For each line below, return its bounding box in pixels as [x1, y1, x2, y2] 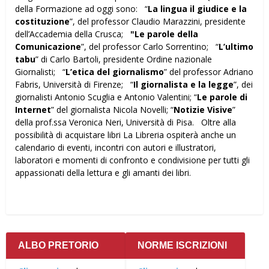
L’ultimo [219, 40, 253, 52]
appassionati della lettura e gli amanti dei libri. [15, 166, 191, 178]
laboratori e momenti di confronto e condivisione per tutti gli [15, 154, 250, 166]
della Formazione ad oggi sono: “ [15, 2, 148, 14]
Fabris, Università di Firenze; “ [15, 78, 133, 90]
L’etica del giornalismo [65, 65, 164, 77]
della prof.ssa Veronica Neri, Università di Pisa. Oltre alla [15, 116, 236, 128]
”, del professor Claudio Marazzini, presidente [70, 15, 246, 27]
